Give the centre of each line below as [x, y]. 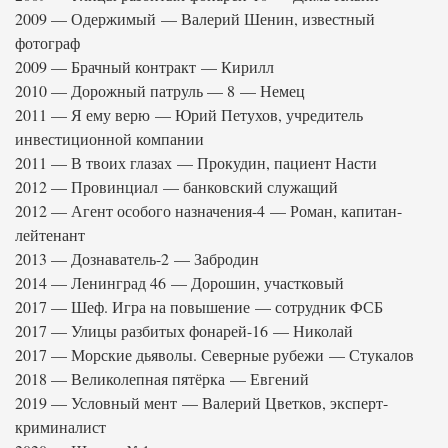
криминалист [60, 426]
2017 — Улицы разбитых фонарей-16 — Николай [184, 330]
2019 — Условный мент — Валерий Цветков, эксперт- [201, 402]
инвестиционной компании [109, 138]
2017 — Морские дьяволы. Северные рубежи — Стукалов [214, 354]
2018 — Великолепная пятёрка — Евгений [162, 378]
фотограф [47, 42]
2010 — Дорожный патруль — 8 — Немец [160, 90]
